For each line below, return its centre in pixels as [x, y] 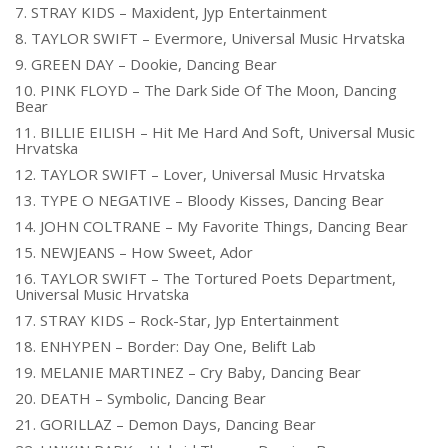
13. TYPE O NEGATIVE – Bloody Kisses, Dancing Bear [199, 200]
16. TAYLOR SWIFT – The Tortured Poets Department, [205, 278]
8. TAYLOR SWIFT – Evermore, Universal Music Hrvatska [210, 38]
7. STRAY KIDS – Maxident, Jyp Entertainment [171, 12]
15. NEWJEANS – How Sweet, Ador [134, 252]
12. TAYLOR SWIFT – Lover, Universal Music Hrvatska [200, 174]
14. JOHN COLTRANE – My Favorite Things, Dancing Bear [211, 226]
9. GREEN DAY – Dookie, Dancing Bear [146, 64]
